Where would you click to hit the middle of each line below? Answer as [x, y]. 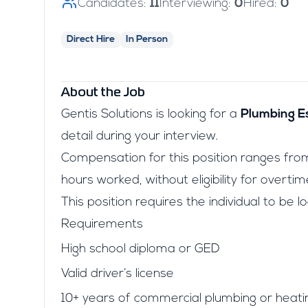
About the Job [103, 93]
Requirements [102, 224]
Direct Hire [91, 40]
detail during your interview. [140, 136]
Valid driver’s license [118, 274]
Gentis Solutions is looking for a [151, 114]
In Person [147, 40]
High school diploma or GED [141, 249]
